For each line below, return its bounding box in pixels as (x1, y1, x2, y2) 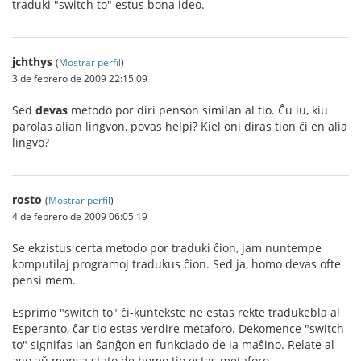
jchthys (12, 53, 52, 69)
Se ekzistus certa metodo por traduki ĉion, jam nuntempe (12, 239, 322, 255)
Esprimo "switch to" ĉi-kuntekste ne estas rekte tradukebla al (12, 304, 340, 320)
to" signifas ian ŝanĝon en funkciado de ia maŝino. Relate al (12, 336, 334, 352)
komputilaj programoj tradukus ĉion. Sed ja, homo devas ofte (12, 255, 341, 272)
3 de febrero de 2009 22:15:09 (12, 71, 147, 85)
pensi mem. (12, 272, 76, 288)
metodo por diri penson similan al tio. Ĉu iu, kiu (68, 102, 328, 118)
